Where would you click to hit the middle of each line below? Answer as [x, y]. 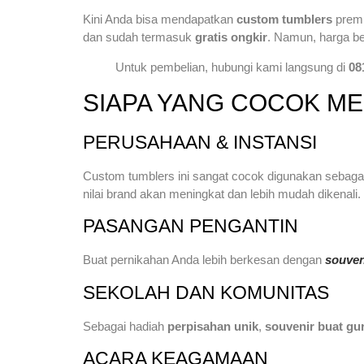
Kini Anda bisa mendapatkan [160, 19]
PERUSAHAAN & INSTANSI [200, 142]
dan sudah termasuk [139, 37]
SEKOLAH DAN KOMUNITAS [206, 292]
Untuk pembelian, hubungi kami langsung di [232, 67]
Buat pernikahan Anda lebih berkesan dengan [204, 260]
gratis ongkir [231, 37]
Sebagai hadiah [125, 326]
